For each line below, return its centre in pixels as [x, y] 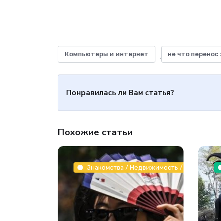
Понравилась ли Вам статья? [120, 92]
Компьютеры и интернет [106, 54]
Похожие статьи [95, 132]
